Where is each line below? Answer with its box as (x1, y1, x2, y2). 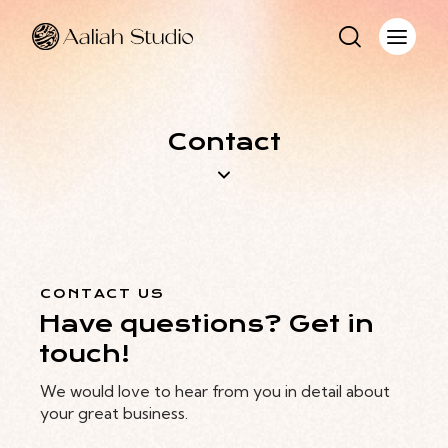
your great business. (40, 402, 189, 423)
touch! (39, 340, 131, 369)
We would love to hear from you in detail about (40, 380, 391, 401)
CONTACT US (40, 286, 165, 302)
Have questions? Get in (39, 310, 375, 339)
